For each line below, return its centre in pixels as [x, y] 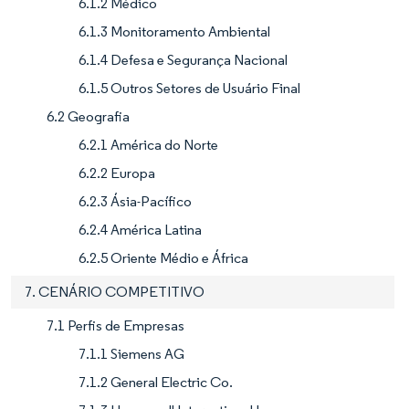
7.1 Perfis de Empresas [115, 326]
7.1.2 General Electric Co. [156, 383]
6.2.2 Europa [117, 173]
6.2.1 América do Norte [148, 145]
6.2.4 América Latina [140, 230]
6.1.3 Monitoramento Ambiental [174, 32]
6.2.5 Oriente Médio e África [163, 258]
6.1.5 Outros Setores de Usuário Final [189, 89]
